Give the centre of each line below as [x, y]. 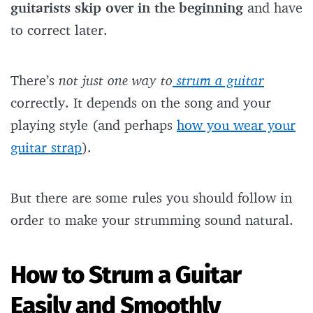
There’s [35, 80]
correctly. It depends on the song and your [141, 103]
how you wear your [236, 125]
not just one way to [116, 80]
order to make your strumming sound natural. [154, 220]
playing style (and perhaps [94, 125]
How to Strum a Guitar [126, 275]
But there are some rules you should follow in [151, 198]
